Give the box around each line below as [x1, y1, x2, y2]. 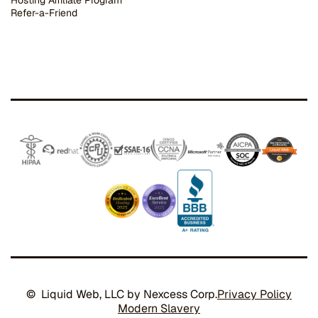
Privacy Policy [217, 287, 292, 302]
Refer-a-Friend [11, 6, 77, 19]
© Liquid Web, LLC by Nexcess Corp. [26, 287, 217, 302]
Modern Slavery [118, 301, 200, 317]
